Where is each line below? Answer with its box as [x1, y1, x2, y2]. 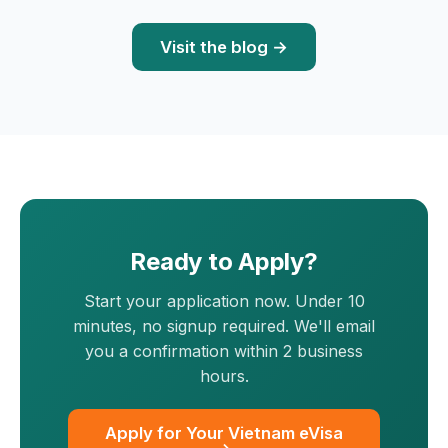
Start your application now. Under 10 [83, 291, 365, 312]
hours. [199, 366, 249, 387]
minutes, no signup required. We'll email [73, 316, 375, 337]
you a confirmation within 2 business [85, 341, 363, 362]
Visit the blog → [160, 37, 288, 58]
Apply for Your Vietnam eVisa [105, 423, 343, 444]
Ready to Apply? [130, 247, 318, 277]
